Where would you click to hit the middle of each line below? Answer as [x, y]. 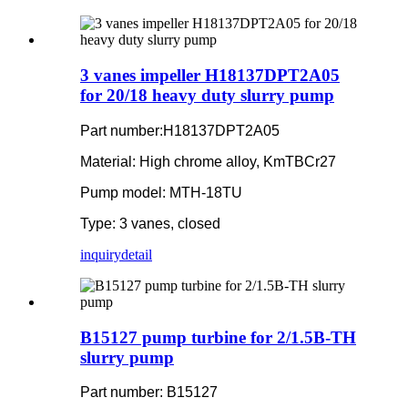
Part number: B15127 [149, 393]
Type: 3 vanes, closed [150, 223]
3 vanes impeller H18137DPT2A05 [210, 76]
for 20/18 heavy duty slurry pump [207, 96]
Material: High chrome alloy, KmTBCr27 [208, 161]
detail [137, 254]
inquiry [101, 254]
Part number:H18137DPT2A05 [182, 130]
